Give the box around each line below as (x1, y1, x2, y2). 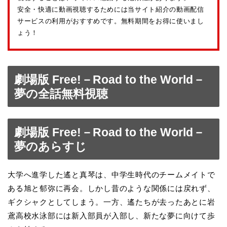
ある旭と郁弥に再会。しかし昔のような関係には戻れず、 (8, 183, 215, 193)
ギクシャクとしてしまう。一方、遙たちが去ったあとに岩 (8, 197, 215, 206)
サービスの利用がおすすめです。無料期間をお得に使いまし (17, 17, 204, 25)
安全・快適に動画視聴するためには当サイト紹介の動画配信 (17, 6, 204, 14)
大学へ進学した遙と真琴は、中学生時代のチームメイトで (8, 170, 215, 179)
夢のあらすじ (14, 139, 87, 153)
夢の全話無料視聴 (14, 87, 108, 101)
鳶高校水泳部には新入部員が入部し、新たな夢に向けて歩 (8, 211, 215, 220)
